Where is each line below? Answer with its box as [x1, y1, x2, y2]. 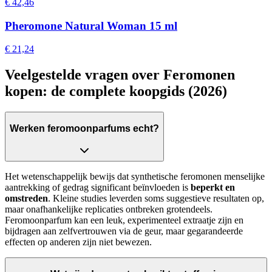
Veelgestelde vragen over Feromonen [5, 67, 235, 83]
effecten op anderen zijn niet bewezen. [5, 237, 152, 248]
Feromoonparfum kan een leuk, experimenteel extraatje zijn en [5, 215, 243, 226]
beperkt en [191, 182, 235, 193]
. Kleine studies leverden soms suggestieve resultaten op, [48, 193, 264, 204]
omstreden [5, 193, 48, 204]
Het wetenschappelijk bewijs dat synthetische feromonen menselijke [5, 171, 265, 182]
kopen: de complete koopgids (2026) [5, 83, 227, 100]
